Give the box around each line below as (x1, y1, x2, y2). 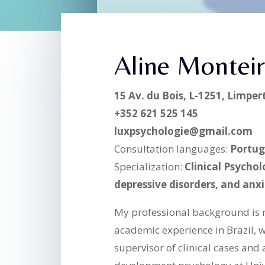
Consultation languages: (114, 142, 231, 156)
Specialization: (114, 160, 185, 174)
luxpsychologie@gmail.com (114, 124, 253, 138)
